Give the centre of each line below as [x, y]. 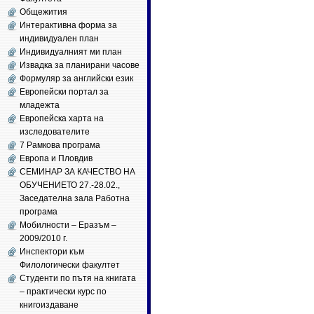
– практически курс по [63, 292]
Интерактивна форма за [68, 25]
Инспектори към [52, 252]
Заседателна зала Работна [75, 198]
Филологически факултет [70, 265]
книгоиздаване [49, 305]
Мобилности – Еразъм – [68, 225]
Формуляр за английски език [76, 78]
